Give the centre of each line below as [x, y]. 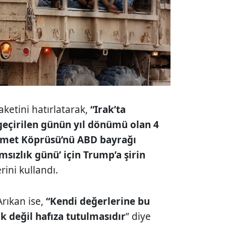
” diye [138, 217]
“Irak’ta [107, 110]
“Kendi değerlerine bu [97, 202]
